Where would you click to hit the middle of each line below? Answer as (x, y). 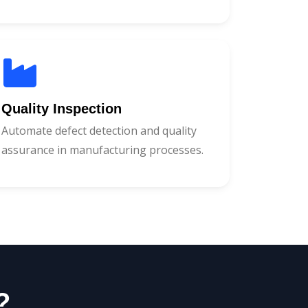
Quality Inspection (62, 108)
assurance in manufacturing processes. (102, 150)
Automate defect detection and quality (99, 130)
